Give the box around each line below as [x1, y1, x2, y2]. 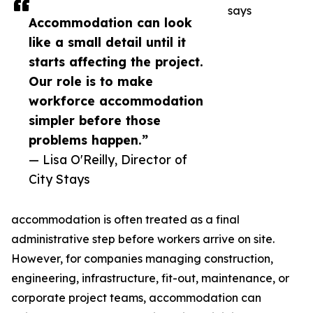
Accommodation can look [29, 15, 192, 31]
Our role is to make [29, 73, 153, 89]
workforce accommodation [29, 93, 203, 109]
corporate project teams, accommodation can [11, 291, 261, 305]
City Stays [29, 171, 90, 187]
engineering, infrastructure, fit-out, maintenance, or [11, 271, 289, 286]
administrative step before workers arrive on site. [11, 232, 275, 247]
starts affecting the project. [29, 54, 203, 70]
